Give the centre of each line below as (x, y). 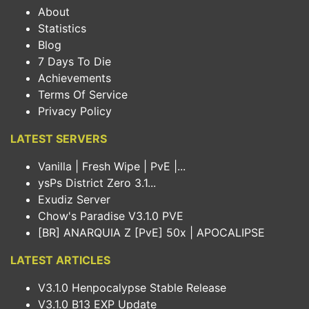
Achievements (74, 78)
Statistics (62, 28)
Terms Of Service (83, 94)
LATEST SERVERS (59, 139)
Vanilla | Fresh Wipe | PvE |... (112, 166)
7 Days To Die (74, 61)
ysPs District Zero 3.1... (97, 183)
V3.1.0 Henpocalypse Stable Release (132, 288)
